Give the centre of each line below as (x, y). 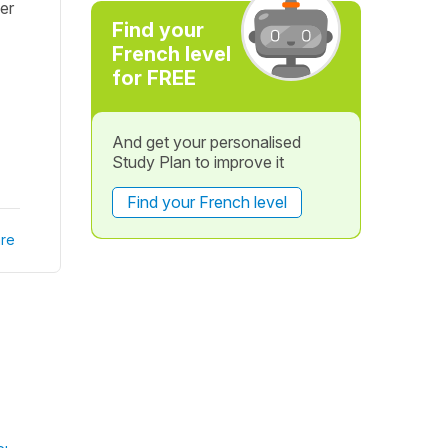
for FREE (153, 78)
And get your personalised (206, 142)
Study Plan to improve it (197, 162)
